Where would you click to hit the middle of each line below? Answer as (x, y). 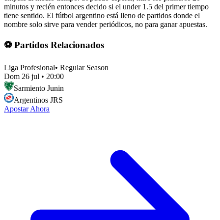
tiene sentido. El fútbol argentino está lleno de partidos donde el (102, 16)
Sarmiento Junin (39, 88)
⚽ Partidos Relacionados (54, 45)
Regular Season (84, 67)
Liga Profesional (29, 67)
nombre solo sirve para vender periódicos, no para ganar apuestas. (106, 25)
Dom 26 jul (22, 76)
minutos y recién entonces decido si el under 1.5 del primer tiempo (106, 7)
